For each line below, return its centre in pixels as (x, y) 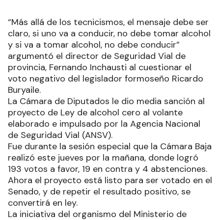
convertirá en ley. (43, 203)
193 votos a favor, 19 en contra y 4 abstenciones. (108, 169)
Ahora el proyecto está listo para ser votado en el (110, 180)
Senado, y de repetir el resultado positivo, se (99, 192)
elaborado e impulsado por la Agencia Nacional (104, 124)
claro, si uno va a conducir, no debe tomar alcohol (109, 34)
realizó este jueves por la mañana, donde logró (103, 158)
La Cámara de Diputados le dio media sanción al (106, 101)
